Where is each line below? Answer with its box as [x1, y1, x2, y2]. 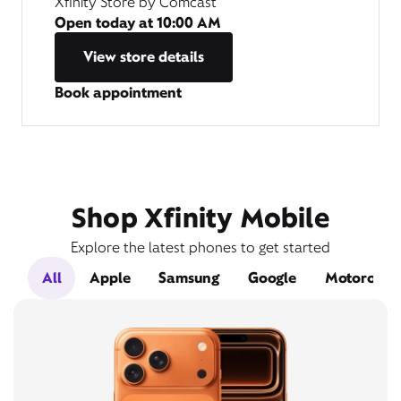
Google [248, 268, 296, 287]
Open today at [55, 13, 157, 32]
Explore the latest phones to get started [71, 237, 330, 257]
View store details [83, 47, 204, 66]
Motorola [324, 268, 389, 287]
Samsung [158, 268, 220, 287]
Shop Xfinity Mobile [72, 200, 329, 235]
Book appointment [55, 82, 182, 102]
